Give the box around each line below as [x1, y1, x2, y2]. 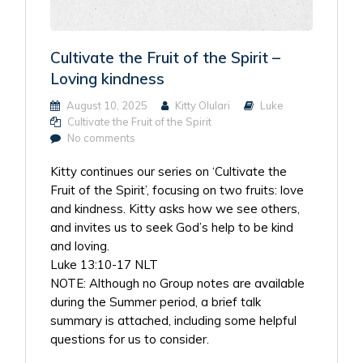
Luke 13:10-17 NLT [50, 256, 159, 272]
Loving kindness [50, 68, 165, 88]
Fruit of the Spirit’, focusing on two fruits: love [50, 181, 305, 198]
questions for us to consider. [50, 331, 210, 347]
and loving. [50, 237, 110, 254]
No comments [67, 130, 136, 144]
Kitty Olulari [175, 98, 231, 112]
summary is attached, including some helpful [50, 312, 297, 328]
